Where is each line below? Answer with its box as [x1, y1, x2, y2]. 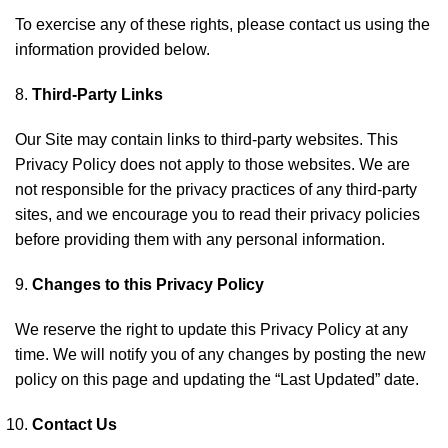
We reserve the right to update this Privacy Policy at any [15, 321, 408, 338]
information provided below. [15, 41, 210, 58]
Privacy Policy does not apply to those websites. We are [15, 156, 410, 173]
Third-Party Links [32, 86, 163, 103]
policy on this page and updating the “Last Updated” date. [15, 371, 419, 388]
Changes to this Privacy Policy [32, 276, 264, 293]
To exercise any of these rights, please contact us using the [15, 16, 430, 33]
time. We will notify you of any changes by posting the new [15, 346, 426, 363]
